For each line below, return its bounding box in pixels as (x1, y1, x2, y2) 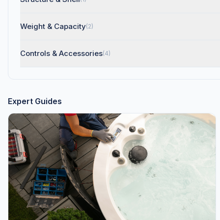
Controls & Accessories (20, 49, 103, 58)
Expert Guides (8, 96, 62, 107)
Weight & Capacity (20, 22, 86, 31)
